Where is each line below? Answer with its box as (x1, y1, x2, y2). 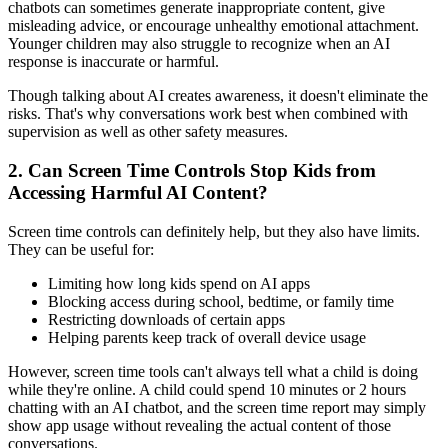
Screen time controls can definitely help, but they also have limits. (8, 222, 420, 240)
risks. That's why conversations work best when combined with (8, 105, 408, 123)
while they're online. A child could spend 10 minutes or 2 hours (8, 380, 406, 398)
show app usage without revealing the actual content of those (8, 416, 391, 434)
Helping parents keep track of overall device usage (48, 328, 366, 346)
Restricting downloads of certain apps (48, 310, 285, 328)
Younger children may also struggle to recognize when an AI (8, 35, 390, 53)
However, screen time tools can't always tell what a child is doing (8, 362, 418, 380)
